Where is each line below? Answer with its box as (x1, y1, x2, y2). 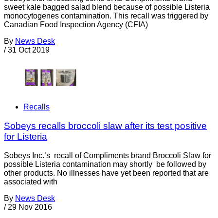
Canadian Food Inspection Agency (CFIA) (4, 20, 148, 29)
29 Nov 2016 (8, 202, 52, 211)
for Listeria (4, 131, 47, 142)
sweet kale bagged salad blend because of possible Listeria (4, 2, 210, 11)
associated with (4, 177, 57, 186)
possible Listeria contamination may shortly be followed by (4, 160, 206, 168)
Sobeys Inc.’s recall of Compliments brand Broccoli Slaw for (4, 151, 211, 160)
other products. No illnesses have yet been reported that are (4, 168, 209, 177)
